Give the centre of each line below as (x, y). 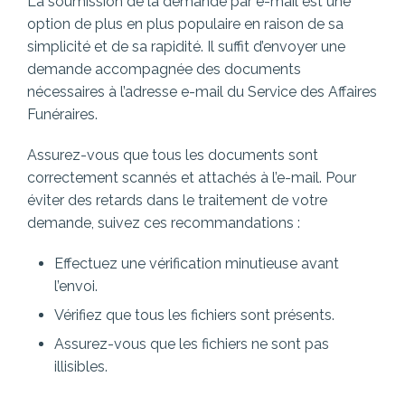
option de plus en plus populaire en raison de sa (185, 24)
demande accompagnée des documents (164, 70)
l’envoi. (76, 287)
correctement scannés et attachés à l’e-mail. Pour (192, 178)
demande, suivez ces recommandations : (164, 223)
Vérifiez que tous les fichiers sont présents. (194, 316)
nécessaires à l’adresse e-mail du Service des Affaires (202, 92)
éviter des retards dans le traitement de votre (177, 201)
